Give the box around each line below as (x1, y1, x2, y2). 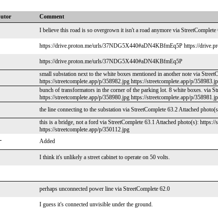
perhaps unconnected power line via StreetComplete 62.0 (39, 185, 170, 192)
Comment (39, 13, 64, 20)
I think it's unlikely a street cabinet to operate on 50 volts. (39, 154, 170, 161)
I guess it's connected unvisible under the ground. (39, 201, 153, 208)
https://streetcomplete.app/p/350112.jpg (39, 126, 129, 133)
